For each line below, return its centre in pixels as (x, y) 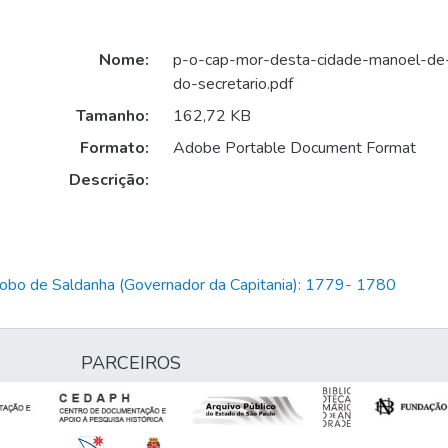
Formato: (114, 148)
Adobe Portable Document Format (294, 148)
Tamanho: (112, 116)
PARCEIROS (131, 363)
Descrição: (108, 180)
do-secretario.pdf (232, 84)
